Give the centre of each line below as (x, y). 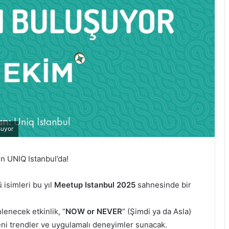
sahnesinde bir (163, 185)
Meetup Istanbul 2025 (95, 185)
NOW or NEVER (94, 211)
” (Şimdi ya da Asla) (157, 211)
